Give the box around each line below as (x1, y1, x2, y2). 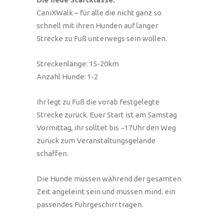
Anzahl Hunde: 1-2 (37, 72, 98, 81)
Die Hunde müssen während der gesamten (37, 174, 181, 183)
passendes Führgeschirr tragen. (37, 200, 143, 209)
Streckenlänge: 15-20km (37, 59, 119, 68)
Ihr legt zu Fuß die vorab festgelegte (37, 98, 160, 107)
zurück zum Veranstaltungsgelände (37, 136, 156, 145)
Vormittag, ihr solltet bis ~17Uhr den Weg (37, 123, 176, 132)
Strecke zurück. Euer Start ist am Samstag (37, 111, 177, 119)
